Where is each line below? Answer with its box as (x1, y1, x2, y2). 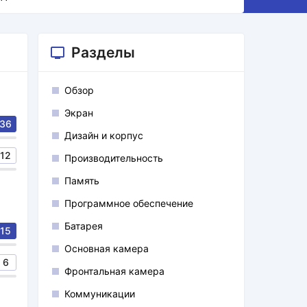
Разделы (71, 44, 135, 61)
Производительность (64, 152, 163, 164)
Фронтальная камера (64, 265, 164, 277)
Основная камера (64, 243, 149, 254)
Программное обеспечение (64, 197, 193, 209)
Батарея (64, 220, 103, 232)
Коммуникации (64, 288, 135, 299)
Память (64, 175, 99, 186)
